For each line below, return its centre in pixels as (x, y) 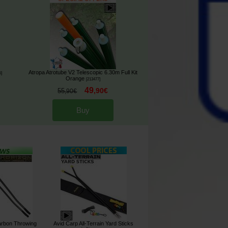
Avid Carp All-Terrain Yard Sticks (93, 224)
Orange (75, 79)
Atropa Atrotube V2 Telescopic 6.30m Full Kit (83, 73)
